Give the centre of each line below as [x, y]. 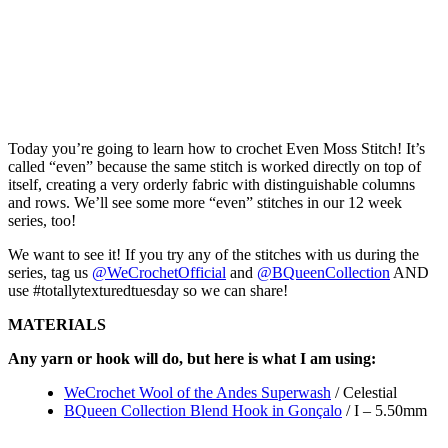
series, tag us [50, 272]
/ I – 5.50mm [384, 410]
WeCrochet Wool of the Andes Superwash [197, 392]
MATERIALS [57, 324]
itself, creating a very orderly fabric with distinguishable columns [211, 184]
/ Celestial [364, 392]
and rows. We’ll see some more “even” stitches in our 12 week [205, 202]
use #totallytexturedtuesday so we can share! [148, 290]
